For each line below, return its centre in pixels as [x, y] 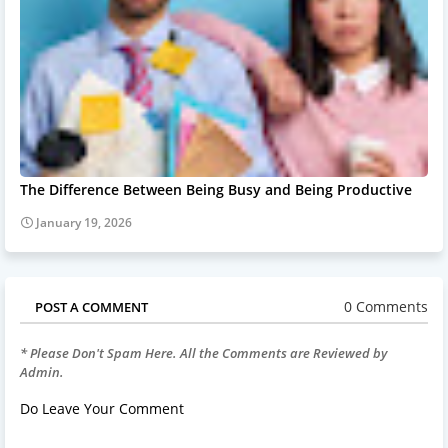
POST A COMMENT [91, 306]
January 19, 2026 [84, 222]
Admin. [42, 371]
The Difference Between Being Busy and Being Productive [216, 189]
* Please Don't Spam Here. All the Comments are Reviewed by [203, 352]
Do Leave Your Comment [102, 408]
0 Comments [386, 307]
